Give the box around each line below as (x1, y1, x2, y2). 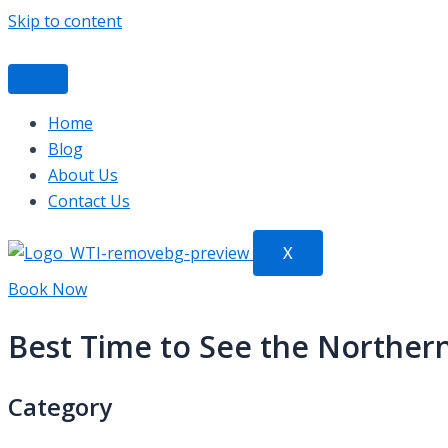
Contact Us (48, 190, 130, 212)
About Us (48, 164, 118, 186)
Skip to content (8, 10, 122, 32)
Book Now (8, 278, 87, 300)
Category (8, 389, 112, 423)
